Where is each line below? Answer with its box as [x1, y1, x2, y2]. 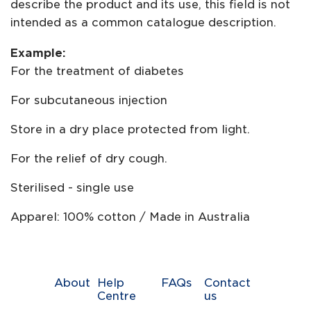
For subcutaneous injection [10, 94, 167, 108]
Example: [10, 47, 66, 60]
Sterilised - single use [10, 181, 134, 195]
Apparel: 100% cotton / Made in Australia [10, 210, 250, 224]
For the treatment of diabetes [10, 65, 184, 78]
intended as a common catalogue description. [10, 16, 276, 30]
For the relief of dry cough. [10, 152, 167, 166]
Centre [96, 289, 136, 303]
